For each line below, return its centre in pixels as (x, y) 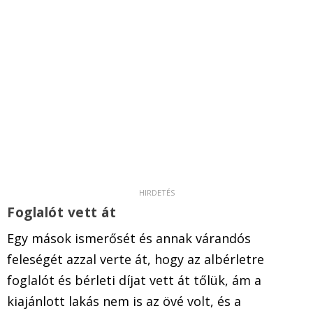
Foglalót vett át (61, 212)
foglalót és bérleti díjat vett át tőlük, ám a (134, 280)
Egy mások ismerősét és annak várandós (129, 238)
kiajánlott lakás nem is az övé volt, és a (124, 301)
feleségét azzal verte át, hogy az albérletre (136, 259)
